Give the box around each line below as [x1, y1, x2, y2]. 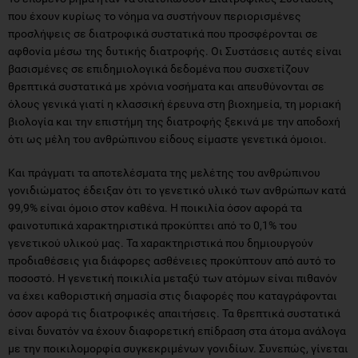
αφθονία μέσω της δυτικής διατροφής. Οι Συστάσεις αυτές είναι [8, 44, 342, 58]
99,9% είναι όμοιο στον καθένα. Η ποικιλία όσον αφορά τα [8, 201, 302, 214]
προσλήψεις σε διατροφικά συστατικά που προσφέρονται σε [8, 26, 318, 40]
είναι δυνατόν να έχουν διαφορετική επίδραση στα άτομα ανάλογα [8, 324, 346, 337]
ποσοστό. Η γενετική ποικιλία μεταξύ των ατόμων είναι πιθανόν [8, 271, 337, 284]
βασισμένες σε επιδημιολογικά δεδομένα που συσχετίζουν [8, 62, 309, 75]
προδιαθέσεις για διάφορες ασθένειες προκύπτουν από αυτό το [8, 253, 336, 267]
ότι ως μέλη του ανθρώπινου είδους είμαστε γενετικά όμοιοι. [8, 132, 327, 145]
